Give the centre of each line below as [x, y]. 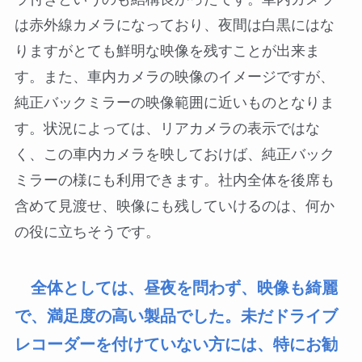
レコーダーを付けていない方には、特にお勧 [176, 344]
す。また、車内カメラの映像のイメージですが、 [174, 77]
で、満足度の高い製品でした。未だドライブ [176, 316]
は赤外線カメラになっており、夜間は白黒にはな [174, 25]
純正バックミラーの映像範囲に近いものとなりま [174, 103]
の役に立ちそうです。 [87, 232]
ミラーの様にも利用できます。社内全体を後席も [174, 181]
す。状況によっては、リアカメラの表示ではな [167, 129]
